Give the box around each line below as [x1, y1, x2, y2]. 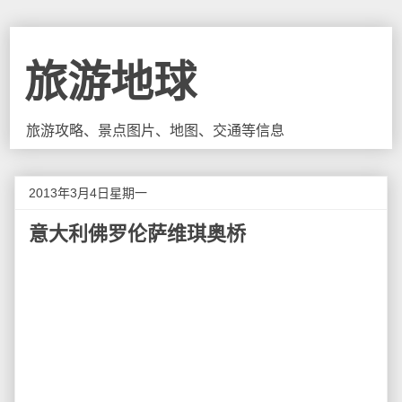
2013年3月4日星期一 [29, 186, 147, 200]
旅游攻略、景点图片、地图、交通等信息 [26, 123, 285, 138]
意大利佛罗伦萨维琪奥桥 [29, 223, 246, 245]
